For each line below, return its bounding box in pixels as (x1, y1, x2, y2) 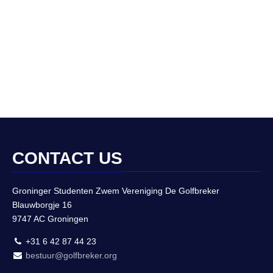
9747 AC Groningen (12, 214, 88, 224)
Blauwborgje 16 (12, 200, 72, 210)
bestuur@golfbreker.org (26, 250, 117, 260)
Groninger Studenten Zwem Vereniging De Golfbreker (12, 186, 219, 196)
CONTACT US (12, 149, 122, 168)
